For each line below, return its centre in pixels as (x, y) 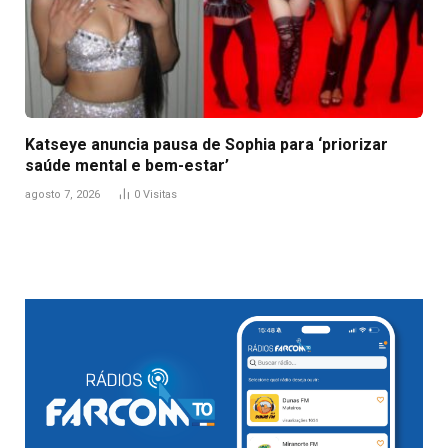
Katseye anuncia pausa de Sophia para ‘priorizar (206, 144)
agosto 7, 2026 (62, 194)
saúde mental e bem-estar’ (127, 165)
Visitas (160, 194)
